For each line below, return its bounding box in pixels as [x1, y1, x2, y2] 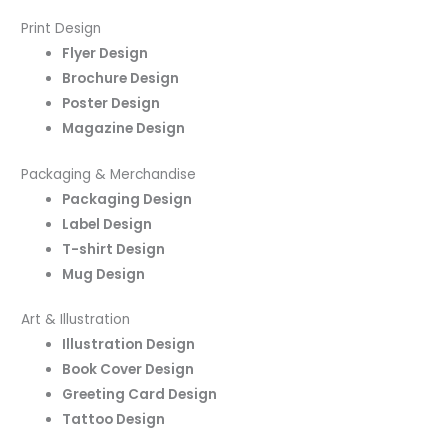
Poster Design [62, 94, 161, 114]
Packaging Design [62, 189, 193, 209]
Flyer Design [62, 44, 149, 64]
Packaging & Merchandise [21, 164, 197, 184]
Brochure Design [62, 69, 180, 89]
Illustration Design [62, 335, 196, 355]
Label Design [62, 214, 153, 234]
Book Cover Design [62, 360, 195, 380]
